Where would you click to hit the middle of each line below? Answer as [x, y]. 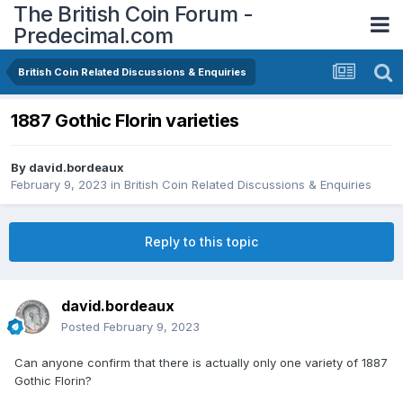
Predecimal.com [93, 35]
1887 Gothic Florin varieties [125, 121]
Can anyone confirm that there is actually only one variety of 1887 [201, 363]
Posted [82, 327]
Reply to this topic [201, 242]
